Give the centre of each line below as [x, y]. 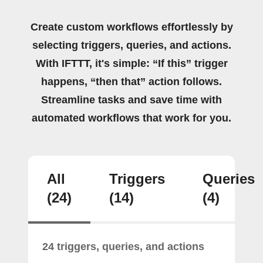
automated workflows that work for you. [131, 118]
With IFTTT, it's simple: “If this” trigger [131, 63]
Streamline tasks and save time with [131, 100]
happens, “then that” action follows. [131, 81]
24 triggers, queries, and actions [123, 246]
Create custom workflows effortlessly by [131, 27]
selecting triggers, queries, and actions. [131, 45]
